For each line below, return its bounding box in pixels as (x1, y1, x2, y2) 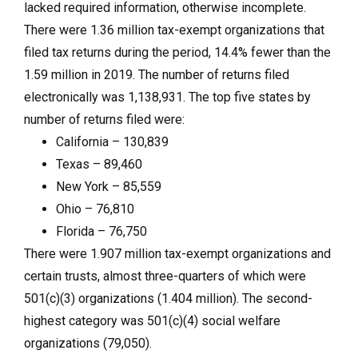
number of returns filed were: (24, 111, 185, 127)
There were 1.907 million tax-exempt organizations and (24, 245, 331, 261)
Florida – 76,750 (56, 223, 147, 239)
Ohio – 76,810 (56, 201, 134, 217)
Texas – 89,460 (56, 156, 142, 172)
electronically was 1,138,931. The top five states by (24, 89, 311, 105)
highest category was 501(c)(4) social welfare (24, 312, 280, 328)
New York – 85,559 (56, 178, 161, 194)
